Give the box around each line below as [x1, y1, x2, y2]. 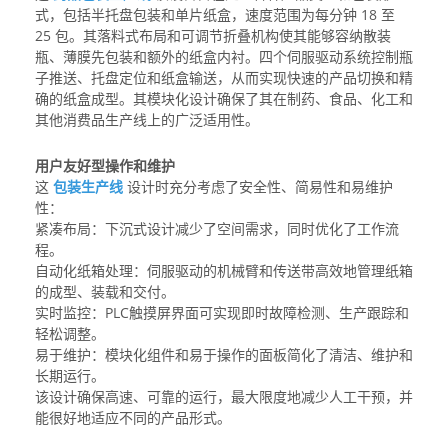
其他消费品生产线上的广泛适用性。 [35, 110, 259, 130]
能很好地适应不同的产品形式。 [35, 408, 231, 428]
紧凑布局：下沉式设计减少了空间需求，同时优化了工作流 [35, 219, 399, 239]
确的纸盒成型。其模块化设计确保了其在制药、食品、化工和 [35, 89, 413, 109]
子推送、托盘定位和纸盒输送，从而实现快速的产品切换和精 [35, 68, 413, 88]
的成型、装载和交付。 [35, 282, 175, 302]
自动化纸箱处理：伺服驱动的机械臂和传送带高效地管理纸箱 [35, 261, 413, 281]
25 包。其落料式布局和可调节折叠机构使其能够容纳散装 [35, 26, 391, 46]
